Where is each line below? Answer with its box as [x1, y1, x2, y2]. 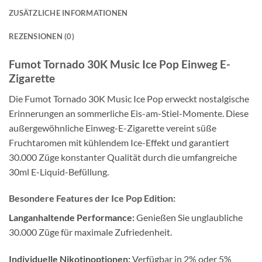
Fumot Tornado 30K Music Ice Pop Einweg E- [9, 57, 230, 71]
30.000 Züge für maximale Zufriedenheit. [9, 226, 172, 238]
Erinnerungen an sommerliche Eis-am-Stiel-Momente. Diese [9, 107, 249, 119]
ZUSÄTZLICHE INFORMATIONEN [9, 8, 128, 18]
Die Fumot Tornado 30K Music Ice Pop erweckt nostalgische [9, 92, 249, 104]
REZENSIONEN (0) [9, 32, 74, 41]
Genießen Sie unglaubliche [135, 212, 243, 223]
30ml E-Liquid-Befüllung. [9, 166, 109, 177]
